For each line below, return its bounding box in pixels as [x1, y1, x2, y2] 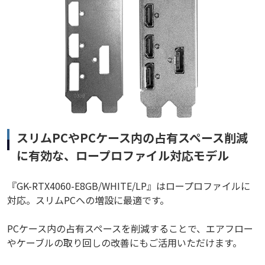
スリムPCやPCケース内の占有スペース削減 [17, 128, 248, 146]
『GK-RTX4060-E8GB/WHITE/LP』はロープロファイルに [7, 178, 250, 193]
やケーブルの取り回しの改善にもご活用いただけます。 [7, 235, 242, 250]
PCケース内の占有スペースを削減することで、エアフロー [7, 221, 253, 235]
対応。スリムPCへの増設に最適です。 [7, 192, 169, 207]
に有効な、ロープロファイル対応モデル [17, 146, 229, 164]
